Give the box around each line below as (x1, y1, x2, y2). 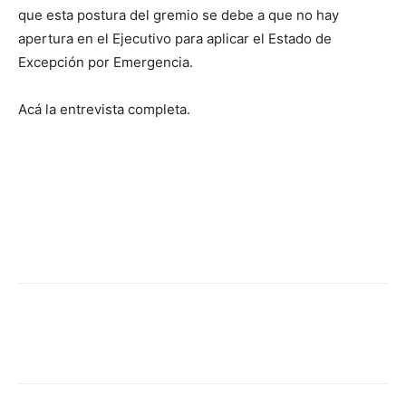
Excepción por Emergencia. (18, 53, 193, 72)
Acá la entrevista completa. (18, 101, 190, 119)
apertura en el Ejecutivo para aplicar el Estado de (18, 30, 332, 48)
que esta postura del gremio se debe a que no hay (18, 6, 339, 24)
